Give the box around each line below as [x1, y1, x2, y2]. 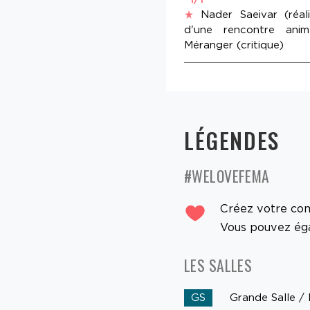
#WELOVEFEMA [184, 165, 270, 188]
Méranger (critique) [184, 39, 284, 52]
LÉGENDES [184, 124, 280, 157]
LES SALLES [184, 254, 253, 277]
